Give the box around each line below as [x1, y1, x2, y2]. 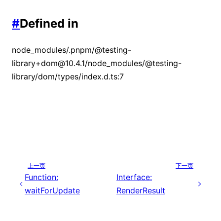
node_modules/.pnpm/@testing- [12, 45, 131, 55]
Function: [25, 172, 59, 182]
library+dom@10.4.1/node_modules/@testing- [12, 58, 182, 69]
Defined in [20, 16, 78, 31]
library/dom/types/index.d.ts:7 [12, 72, 124, 82]
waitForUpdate [25, 185, 80, 195]
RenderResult [116, 185, 165, 195]
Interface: [116, 172, 152, 182]
